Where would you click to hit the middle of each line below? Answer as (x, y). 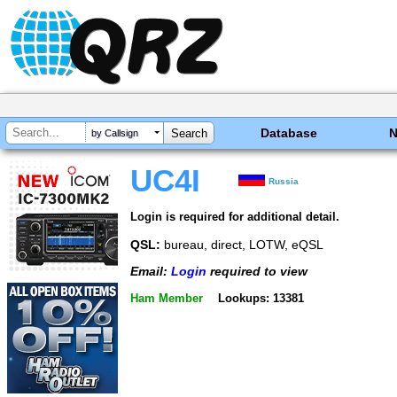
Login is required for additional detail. (235, 216)
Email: (151, 272)
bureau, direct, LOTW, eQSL (242, 244)
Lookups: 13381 (261, 298)
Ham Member (167, 298)
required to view (257, 272)
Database (289, 133)
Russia (284, 181)
